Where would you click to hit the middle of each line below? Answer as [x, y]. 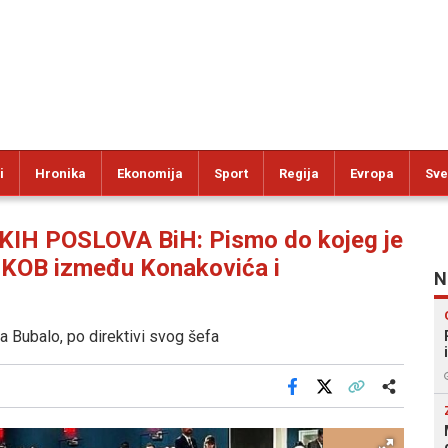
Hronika [60, 173]
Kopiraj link [386, 400]
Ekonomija [150, 173]
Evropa [372, 173]
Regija [299, 173]
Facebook [320, 400]
